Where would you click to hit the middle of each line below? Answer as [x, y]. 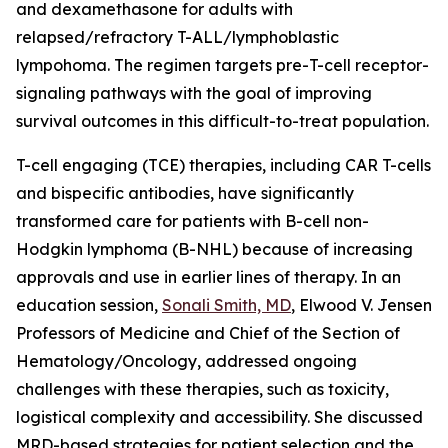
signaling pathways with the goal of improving [194, 93]
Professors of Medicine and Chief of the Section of [208, 333]
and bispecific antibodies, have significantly [185, 193]
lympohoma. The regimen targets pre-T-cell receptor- [222, 65]
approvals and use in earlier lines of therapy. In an [208, 277]
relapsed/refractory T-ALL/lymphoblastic [177, 37]
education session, [89, 305]
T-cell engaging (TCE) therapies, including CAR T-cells [223, 165]
